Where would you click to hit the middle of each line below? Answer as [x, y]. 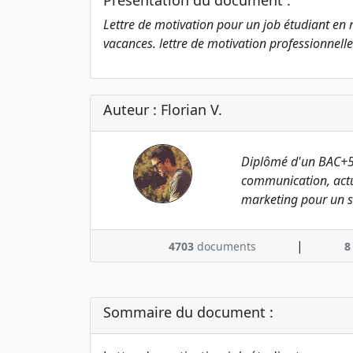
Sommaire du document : [188, 312]
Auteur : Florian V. [163, 110]
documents [225, 246]
